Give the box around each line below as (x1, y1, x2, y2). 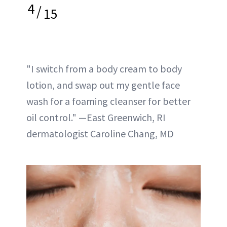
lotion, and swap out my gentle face (26, 79, 180, 91)
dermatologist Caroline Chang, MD (26, 127, 174, 140)
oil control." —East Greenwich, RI (26, 111, 166, 124)
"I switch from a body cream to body (26, 62, 182, 75)
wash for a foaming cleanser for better (26, 95, 191, 107)
